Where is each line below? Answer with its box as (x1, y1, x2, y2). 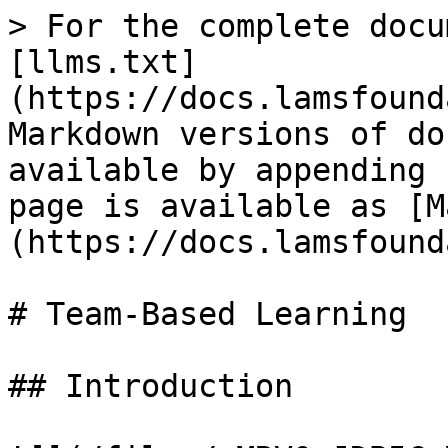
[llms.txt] (8, 44, 198, 80)
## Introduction (8, 368, 293, 404)
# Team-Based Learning (8, 296, 407, 332)
